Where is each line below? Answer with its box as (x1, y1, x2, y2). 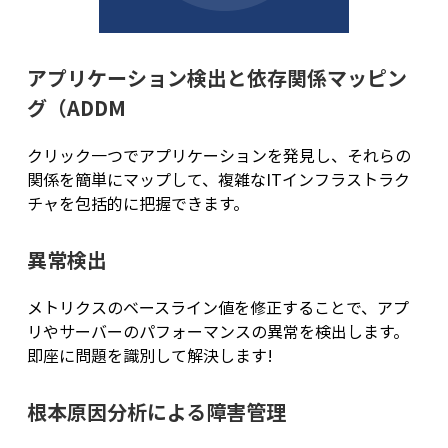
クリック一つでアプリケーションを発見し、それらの (26, 143, 411, 168)
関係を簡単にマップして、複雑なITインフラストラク (26, 167, 410, 192)
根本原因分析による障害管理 (26, 397, 286, 427)
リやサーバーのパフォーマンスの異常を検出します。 (26, 319, 409, 344)
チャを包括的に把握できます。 (26, 191, 249, 216)
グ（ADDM (26, 93, 126, 123)
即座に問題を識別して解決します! (26, 343, 273, 368)
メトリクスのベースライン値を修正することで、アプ (26, 295, 409, 320)
